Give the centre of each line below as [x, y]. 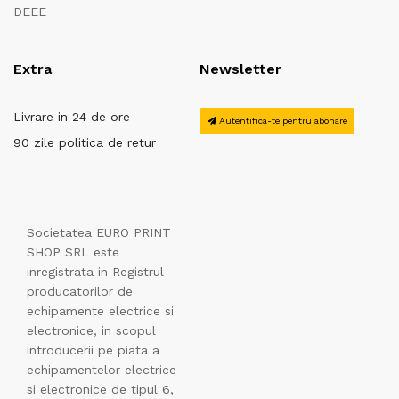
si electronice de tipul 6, [100, 390]
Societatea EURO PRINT [99, 233]
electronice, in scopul [91, 331]
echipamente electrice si [100, 311]
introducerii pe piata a [93, 350]
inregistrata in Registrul [95, 272]
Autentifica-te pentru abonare [281, 121]
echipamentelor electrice [102, 370]
